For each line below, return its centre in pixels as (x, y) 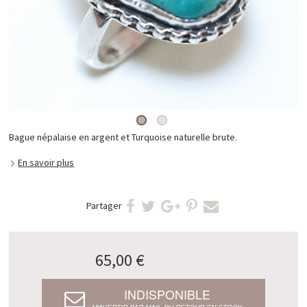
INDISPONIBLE (167, 294)
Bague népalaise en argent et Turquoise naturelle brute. (123, 137)
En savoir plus (46, 162)
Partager (104, 206)
